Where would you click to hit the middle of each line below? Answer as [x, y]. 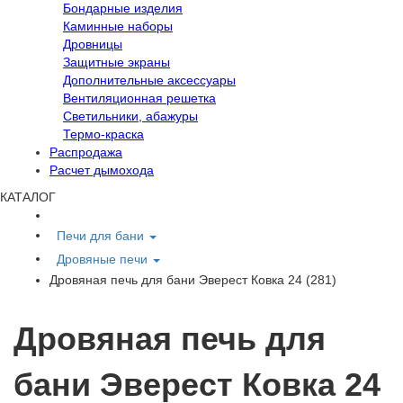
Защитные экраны [116, 63]
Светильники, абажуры [130, 116]
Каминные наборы [118, 27]
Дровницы [93, 45]
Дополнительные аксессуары [149, 81]
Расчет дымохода [102, 170]
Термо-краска [103, 134]
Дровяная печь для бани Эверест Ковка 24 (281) [193, 280]
